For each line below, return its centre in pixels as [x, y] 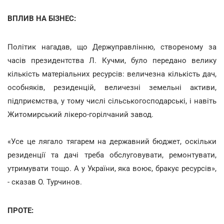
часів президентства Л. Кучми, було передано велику [112, 60]
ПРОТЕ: [20, 210]
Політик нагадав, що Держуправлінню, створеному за [112, 47]
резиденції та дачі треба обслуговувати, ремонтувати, [112, 155]
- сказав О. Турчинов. [45, 182]
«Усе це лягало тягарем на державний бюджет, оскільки [112, 141]
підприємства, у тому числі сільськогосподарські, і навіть [112, 101]
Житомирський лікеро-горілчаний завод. [80, 114]
